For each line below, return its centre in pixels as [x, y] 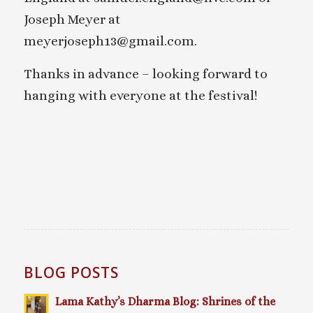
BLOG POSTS [71, 272]
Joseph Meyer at [72, 19]
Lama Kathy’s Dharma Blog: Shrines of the [165, 301]
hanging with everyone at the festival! [140, 95]
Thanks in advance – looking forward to [145, 73]
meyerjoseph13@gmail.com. [110, 41]
